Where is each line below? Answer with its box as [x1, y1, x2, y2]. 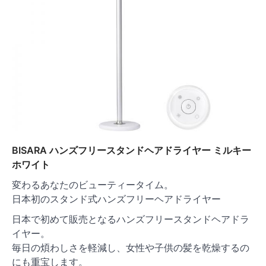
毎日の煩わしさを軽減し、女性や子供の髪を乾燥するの [12, 242, 249, 254]
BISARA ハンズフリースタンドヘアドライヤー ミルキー [12, 144, 251, 157]
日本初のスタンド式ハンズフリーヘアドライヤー [12, 193, 221, 205]
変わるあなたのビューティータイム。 [12, 179, 173, 191]
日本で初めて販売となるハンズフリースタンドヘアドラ [12, 213, 249, 226]
